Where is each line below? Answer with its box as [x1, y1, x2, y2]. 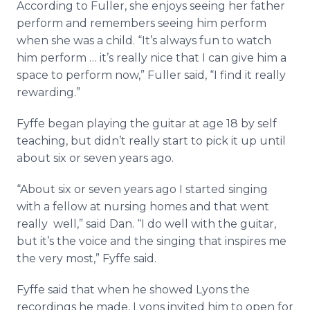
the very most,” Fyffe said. [17, 252, 156, 265]
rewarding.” [17, 86, 80, 99]
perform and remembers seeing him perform [17, 17, 266, 30]
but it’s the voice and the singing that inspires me [17, 235, 286, 248]
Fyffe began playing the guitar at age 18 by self [17, 117, 277, 130]
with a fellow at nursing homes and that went [17, 200, 269, 213]
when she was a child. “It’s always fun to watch [17, 34, 271, 47]
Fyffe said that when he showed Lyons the [17, 283, 250, 296]
